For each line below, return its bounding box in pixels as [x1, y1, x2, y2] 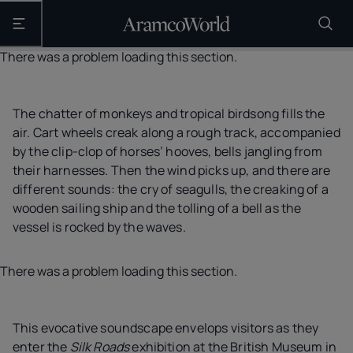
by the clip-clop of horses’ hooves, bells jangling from [13, 143, 322, 160]
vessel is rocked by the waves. [13, 218, 186, 236]
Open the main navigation [17, 22, 135, 35]
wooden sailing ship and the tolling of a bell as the [13, 199, 302, 217]
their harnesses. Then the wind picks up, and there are [13, 162, 331, 179]
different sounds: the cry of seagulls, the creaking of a [13, 180, 329, 198]
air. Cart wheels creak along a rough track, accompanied [13, 124, 340, 141]
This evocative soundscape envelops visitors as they [13, 319, 319, 336]
